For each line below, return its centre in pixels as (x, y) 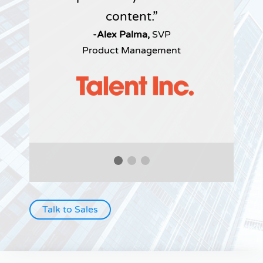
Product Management (131, 51)
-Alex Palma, (122, 35)
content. (129, 17)
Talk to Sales (70, 210)
